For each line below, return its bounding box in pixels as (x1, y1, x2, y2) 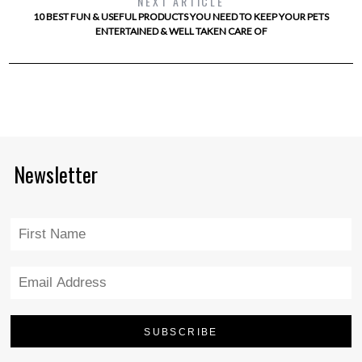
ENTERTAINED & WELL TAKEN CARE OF (95, 24, 267, 37)
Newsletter (14, 158, 98, 189)
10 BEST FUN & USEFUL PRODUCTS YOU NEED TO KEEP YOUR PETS (33, 10, 329, 23)
